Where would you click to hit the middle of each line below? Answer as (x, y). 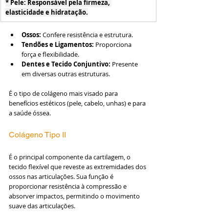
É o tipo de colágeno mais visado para (64, 93)
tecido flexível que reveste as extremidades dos (78, 166)
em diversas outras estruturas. (66, 74)
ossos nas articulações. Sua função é (62, 176)
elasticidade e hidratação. (47, 12)
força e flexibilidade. (50, 54)
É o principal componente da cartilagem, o (70, 157)
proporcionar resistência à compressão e (68, 186)
